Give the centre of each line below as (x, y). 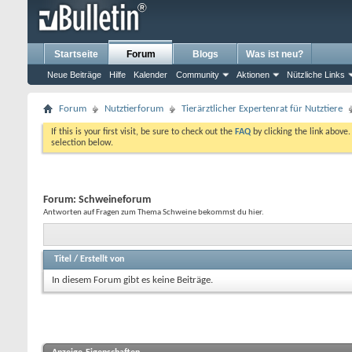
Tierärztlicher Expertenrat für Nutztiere (262, 109)
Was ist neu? (275, 54)
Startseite (76, 54)
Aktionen (253, 75)
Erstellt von (102, 259)
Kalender (150, 75)
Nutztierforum (134, 109)
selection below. (82, 143)
